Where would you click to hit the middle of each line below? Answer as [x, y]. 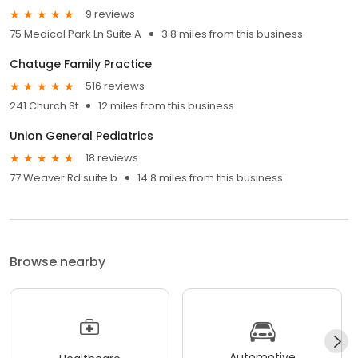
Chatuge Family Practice [81, 64]
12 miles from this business [166, 105]
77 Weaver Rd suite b [64, 177]
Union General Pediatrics [82, 135]
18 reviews [112, 158]
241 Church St [44, 105]
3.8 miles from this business [232, 34]
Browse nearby [58, 261]
